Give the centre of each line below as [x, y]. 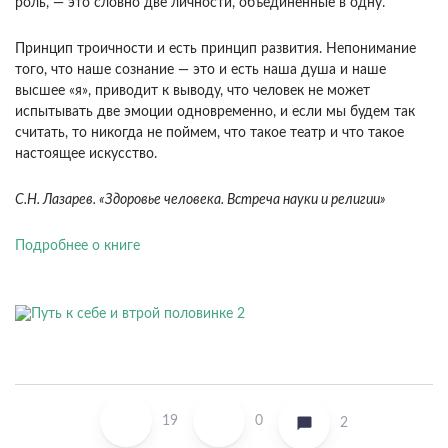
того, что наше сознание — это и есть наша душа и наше [200, 70]
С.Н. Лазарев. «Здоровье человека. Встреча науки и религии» [200, 200]
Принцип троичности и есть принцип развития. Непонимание [215, 49]
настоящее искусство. [86, 154]
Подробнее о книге [77, 246]
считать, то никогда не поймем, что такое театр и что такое [209, 133]
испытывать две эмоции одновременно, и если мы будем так [215, 112]
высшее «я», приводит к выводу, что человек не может [192, 91]
